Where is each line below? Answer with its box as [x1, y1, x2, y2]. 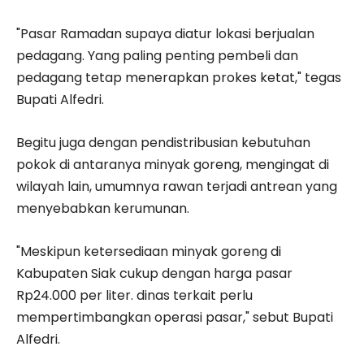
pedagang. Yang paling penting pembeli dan [16, 45, 298, 65]
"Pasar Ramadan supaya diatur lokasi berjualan [16, 24, 314, 43]
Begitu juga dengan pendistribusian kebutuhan [16, 132, 310, 152]
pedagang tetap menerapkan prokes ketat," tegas [16, 67, 341, 87]
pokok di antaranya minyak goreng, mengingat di [16, 154, 329, 174]
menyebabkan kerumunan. [16, 198, 189, 218]
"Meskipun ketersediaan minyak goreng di [16, 241, 281, 261]
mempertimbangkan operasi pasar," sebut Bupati [16, 307, 333, 327]
